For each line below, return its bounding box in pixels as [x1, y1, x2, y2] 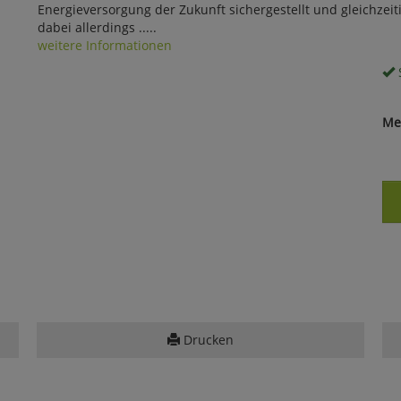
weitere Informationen [37, 36, 172, 54]
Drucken [179, 330, 234, 348]
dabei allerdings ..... [37, 18, 157, 36]
